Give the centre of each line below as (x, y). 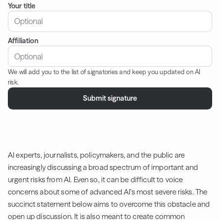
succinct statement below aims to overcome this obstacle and (109, 204)
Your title (22, 6)
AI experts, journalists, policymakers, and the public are (96, 155)
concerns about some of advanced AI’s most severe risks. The (108, 192)
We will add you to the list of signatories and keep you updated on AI (104, 72)
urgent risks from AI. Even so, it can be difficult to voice (96, 180)
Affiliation (23, 41)
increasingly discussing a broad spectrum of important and (103, 167)
